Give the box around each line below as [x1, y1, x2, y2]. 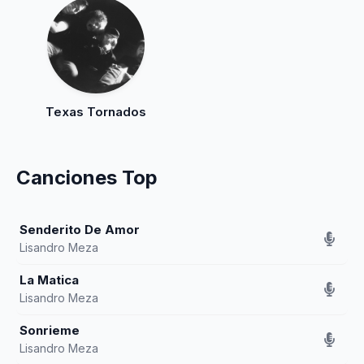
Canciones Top [16, 166, 158, 189]
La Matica [19, 272, 79, 288]
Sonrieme [19, 323, 80, 338]
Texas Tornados [45, 104, 147, 119]
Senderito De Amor [19, 222, 140, 237]
